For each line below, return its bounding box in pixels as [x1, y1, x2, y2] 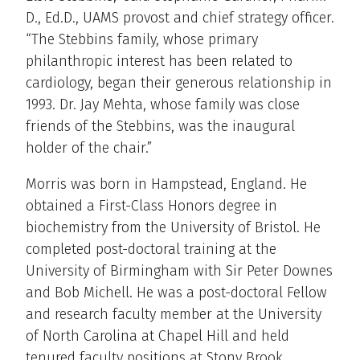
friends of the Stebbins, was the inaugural [26, 117, 295, 136]
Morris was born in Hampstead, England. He [26, 175, 307, 194]
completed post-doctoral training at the [26, 240, 276, 259]
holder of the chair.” [26, 139, 152, 157]
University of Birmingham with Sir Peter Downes [26, 262, 333, 280]
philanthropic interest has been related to [26, 52, 292, 71]
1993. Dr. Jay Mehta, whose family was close [26, 96, 300, 114]
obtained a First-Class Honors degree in [26, 197, 277, 215]
